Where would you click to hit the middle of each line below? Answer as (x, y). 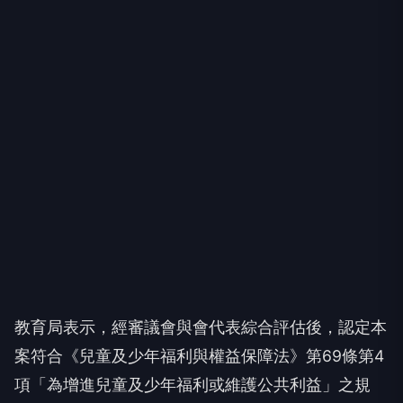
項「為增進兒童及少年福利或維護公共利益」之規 (193, 384)
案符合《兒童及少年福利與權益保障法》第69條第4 (199, 355)
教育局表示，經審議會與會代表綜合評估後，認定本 (201, 327)
